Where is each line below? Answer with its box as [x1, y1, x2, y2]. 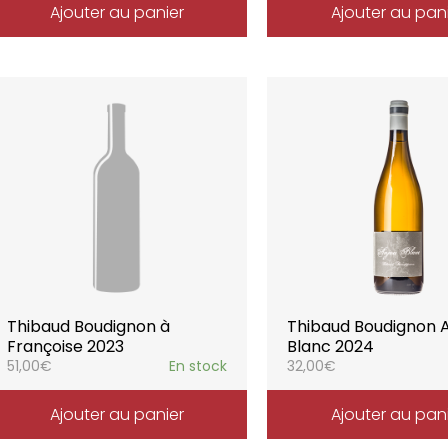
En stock [169, 356, 228, 376]
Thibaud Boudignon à [6, 315, 170, 338]
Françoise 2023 [6, 335, 124, 358]
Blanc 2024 [287, 335, 375, 358]
